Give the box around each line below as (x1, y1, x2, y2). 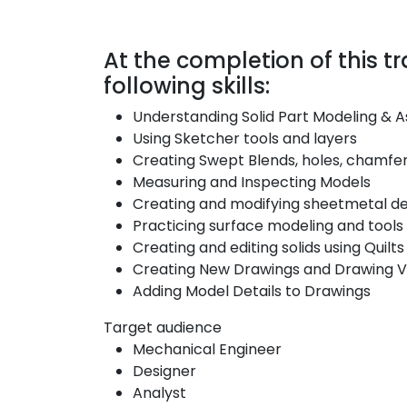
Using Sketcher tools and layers (133, 128, 357, 149)
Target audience (104, 317, 222, 338)
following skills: (104, 71, 270, 101)
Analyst (133, 382, 186, 403)
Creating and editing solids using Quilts (133, 237, 404, 258)
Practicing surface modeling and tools (133, 215, 403, 236)
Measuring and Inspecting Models (133, 172, 371, 193)
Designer (133, 361, 196, 382)
